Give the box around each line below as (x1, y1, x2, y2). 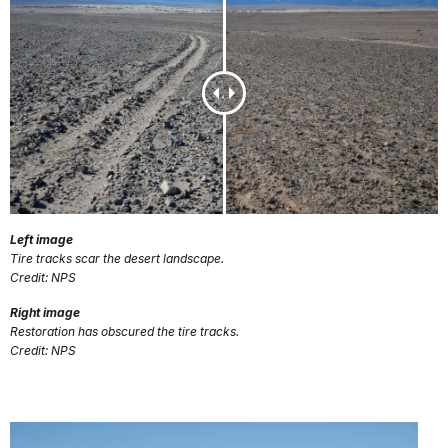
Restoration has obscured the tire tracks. (10, 323, 239, 339)
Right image (10, 304, 80, 320)
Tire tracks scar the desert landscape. (10, 250, 224, 266)
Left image (10, 231, 73, 247)
